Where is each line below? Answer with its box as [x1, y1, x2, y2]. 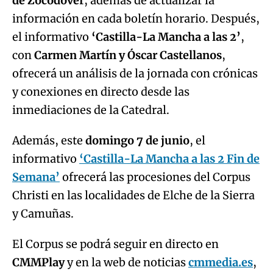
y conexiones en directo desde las [12, 84, 190, 99]
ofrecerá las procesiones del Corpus [60, 169, 250, 184]
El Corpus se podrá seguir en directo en [12, 236, 219, 251]
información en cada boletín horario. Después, [12, 11, 260, 26]
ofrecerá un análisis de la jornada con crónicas [12, 66, 258, 80]
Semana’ [12, 169, 60, 184]
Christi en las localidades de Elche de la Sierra [12, 188, 255, 202]
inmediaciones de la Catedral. [12, 102, 169, 117]
